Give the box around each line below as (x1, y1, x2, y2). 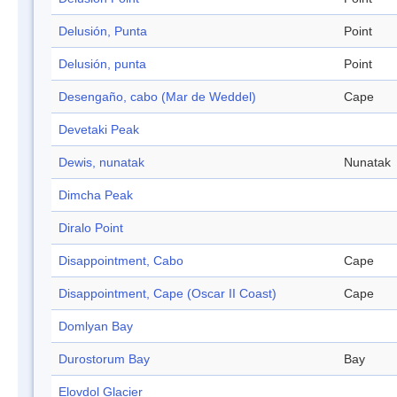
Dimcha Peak (58, 188, 133, 203)
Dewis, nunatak (58, 155, 144, 170)
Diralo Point (58, 221, 123, 236)
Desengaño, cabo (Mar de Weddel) (58, 90, 256, 105)
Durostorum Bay (58, 352, 150, 367)
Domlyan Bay (58, 319, 133, 334)
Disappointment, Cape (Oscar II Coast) (58, 286, 276, 301)
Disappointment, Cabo (58, 253, 183, 269)
